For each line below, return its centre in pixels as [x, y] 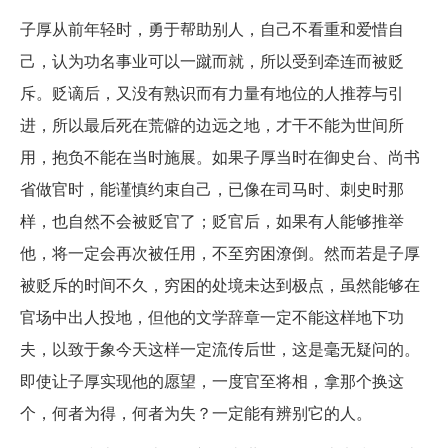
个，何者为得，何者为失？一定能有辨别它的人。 [196, 412]
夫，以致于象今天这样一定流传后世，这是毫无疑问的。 [220, 348]
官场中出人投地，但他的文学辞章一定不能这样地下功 [212, 316]
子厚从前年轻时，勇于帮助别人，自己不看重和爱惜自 [212, 28]
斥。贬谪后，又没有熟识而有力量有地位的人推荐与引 [212, 92]
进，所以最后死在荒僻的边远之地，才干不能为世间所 [212, 124]
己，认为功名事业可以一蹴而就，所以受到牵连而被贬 [212, 60]
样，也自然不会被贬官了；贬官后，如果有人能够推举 [212, 220]
